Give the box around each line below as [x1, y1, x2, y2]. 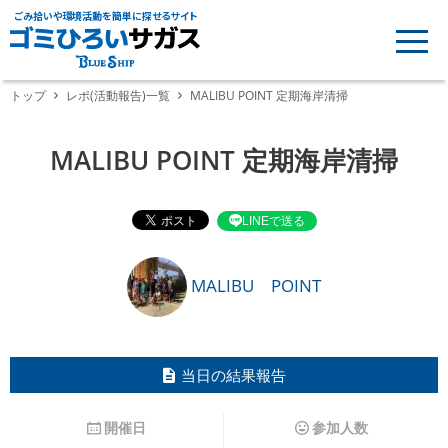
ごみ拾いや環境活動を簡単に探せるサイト [13, 8, 197, 23]
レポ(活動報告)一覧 [66, 87, 170, 104]
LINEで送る [241, 213, 305, 228]
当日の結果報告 [181, 365, 286, 386]
